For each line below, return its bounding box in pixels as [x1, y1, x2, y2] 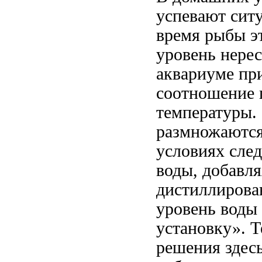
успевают [156, 6, 226, 26]
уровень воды [156, 199, 257, 219]
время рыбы [156, 26, 246, 45]
